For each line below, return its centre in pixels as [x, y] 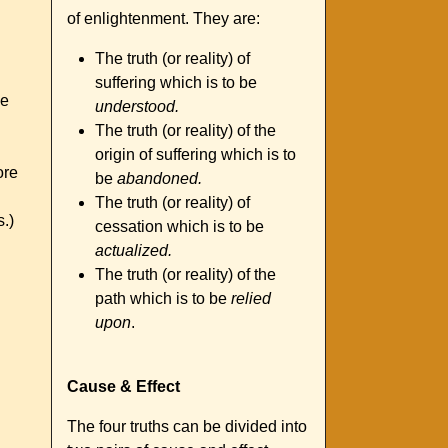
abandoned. [159, 179]
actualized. [133, 251]
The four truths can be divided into [187, 427]
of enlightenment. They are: [163, 19]
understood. [137, 107]
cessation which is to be [179, 227]
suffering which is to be [176, 83]
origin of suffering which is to [195, 155]
